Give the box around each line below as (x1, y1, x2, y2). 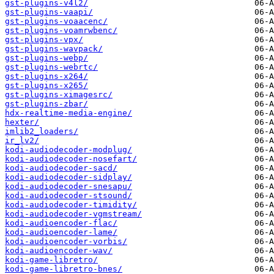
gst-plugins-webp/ (5, 53, 88, 63)
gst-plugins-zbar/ (5, 99, 88, 109)
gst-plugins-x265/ (5, 81, 88, 91)
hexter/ (5, 117, 39, 127)
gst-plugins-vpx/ (5, 35, 83, 45)
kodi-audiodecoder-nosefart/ (5, 154, 137, 164)
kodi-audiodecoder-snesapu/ (5, 182, 132, 191)
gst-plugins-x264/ (5, 72, 88, 81)
